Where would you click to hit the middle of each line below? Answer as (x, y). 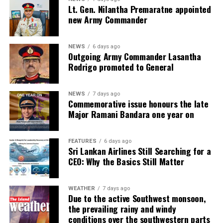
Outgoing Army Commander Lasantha (134, 56)
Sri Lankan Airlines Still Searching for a (139, 151)
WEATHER (81, 188)
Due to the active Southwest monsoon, (137, 198)
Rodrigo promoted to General (121, 66)
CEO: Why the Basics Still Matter (126, 161)
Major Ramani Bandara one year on (131, 114)
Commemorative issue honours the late (138, 103)
